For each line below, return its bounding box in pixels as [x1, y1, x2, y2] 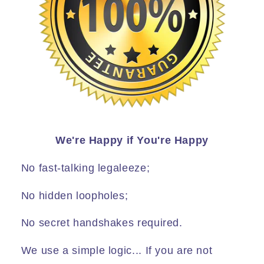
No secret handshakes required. [21, 217, 183, 229]
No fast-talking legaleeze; [21, 161, 150, 174]
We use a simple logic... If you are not [21, 245, 213, 257]
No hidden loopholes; [21, 189, 128, 202]
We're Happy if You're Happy [55, 134, 209, 147]
